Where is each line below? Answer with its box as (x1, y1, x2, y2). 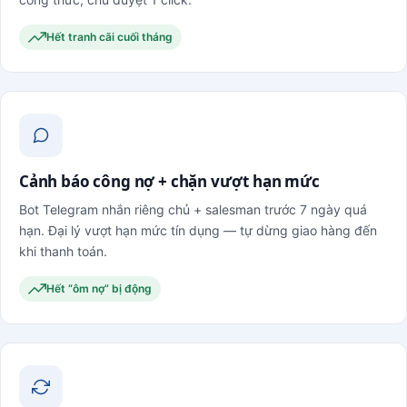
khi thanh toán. (19, 243, 107, 259)
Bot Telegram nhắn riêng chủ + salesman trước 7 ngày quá (19, 201, 367, 217)
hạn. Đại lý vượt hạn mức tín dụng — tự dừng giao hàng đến (19, 222, 377, 238)
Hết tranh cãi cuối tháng (46, 29, 173, 44)
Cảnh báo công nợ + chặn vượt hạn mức (19, 170, 320, 192)
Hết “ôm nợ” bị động (46, 281, 152, 295)
